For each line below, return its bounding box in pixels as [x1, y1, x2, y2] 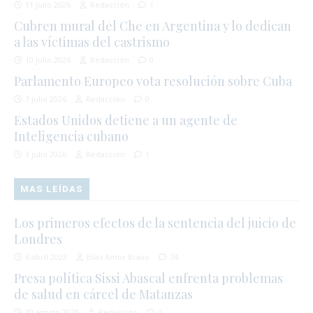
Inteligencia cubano [14, 127, 129, 145]
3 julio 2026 [25, 148, 66, 159]
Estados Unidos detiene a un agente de [14, 111, 238, 129]
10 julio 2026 [25, 54, 71, 65]
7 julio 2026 [25, 93, 66, 104]
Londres [14, 230, 62, 247]
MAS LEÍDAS [20, 183, 84, 194]
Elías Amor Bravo [87, 251, 150, 262]
